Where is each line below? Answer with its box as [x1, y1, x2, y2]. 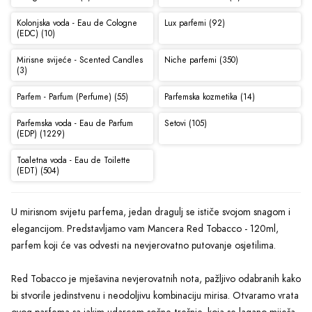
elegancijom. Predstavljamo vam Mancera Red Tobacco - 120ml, [11, 222, 279, 236]
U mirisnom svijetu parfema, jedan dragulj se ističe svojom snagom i [11, 205, 290, 219]
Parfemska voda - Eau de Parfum [16, 117, 133, 129]
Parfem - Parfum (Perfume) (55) [16, 91, 128, 102]
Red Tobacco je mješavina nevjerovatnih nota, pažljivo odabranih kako [11, 272, 301, 286]
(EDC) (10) [16, 27, 55, 39]
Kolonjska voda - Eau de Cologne [16, 17, 137, 29]
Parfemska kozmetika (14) [164, 91, 255, 102]
